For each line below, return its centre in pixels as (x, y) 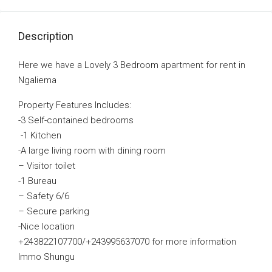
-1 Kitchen (40, 135)
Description (46, 36)
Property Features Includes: (75, 105)
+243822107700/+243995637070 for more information (127, 242)
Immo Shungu (46, 257)
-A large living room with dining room (92, 151)
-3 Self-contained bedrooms (76, 120)
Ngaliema (37, 80)
